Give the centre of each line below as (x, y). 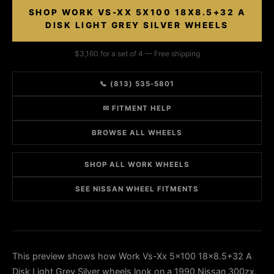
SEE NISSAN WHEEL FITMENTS (137, 189)
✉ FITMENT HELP (137, 108)
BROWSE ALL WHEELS (137, 133)
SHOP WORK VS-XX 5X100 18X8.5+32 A (137, 12)
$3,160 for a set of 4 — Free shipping (137, 54)
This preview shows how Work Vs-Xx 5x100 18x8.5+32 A (132, 256)
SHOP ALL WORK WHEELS (137, 165)
